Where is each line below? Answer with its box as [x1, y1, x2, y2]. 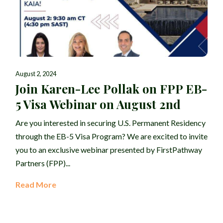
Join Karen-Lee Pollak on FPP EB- [15, 81, 207, 97]
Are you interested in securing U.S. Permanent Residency [15, 118, 206, 128]
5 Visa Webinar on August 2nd [15, 96, 181, 112]
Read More [15, 180, 56, 190]
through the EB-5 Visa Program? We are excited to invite [15, 131, 208, 141]
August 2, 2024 [15, 70, 56, 78]
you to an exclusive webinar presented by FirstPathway [15, 145, 202, 155]
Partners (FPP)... [15, 158, 70, 168]
